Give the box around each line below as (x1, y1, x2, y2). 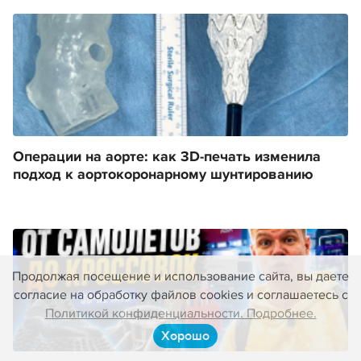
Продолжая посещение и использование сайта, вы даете (12, 268, 349, 284)
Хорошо (161, 328, 210, 344)
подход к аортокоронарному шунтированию (13, 166, 313, 185)
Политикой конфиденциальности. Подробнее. (44, 305, 317, 322)
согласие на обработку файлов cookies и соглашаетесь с (13, 287, 348, 303)
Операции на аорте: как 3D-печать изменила (13, 148, 321, 167)
